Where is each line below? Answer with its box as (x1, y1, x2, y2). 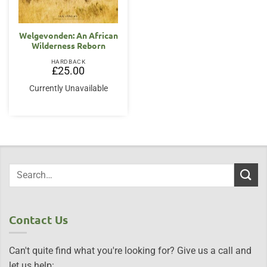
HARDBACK (51, 58, 86, 66)
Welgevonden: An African (18, 30, 118, 41)
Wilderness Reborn (31, 40, 105, 51)
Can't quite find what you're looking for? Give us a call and (9, 245, 252, 257)
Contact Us (9, 212, 68, 227)
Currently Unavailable (29, 83, 108, 94)
